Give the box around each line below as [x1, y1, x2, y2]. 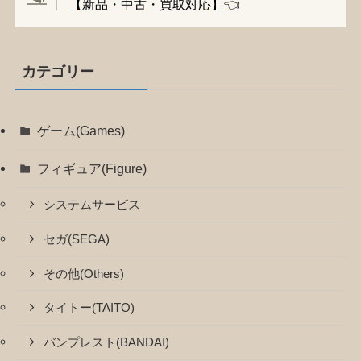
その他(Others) [44, 267, 125, 280]
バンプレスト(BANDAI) [44, 336, 170, 350]
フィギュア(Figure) [37, 161, 147, 176]
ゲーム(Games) [37, 122, 126, 138]
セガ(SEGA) [44, 232, 110, 246]
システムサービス [44, 198, 141, 212]
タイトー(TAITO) [44, 301, 135, 315]
